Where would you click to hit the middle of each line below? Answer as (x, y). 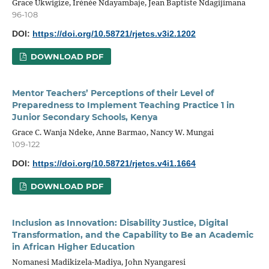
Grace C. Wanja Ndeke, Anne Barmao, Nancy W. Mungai (113, 132)
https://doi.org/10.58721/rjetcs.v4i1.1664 (114, 163)
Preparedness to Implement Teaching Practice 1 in (123, 105)
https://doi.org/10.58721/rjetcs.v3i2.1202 (114, 33)
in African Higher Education (73, 246)
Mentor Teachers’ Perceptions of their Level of (113, 93)
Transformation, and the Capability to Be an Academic (132, 234)
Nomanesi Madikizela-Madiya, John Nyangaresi (98, 261)
